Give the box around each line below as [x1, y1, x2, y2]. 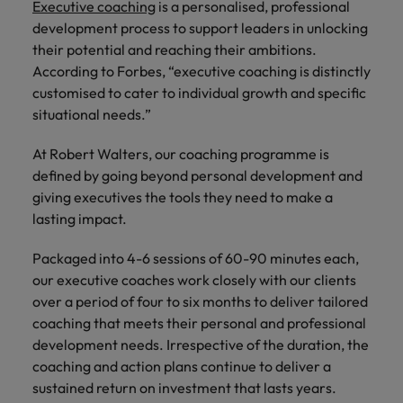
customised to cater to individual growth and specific [32, 84, 366, 102]
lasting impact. [32, 210, 130, 228]
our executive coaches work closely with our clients [32, 271, 356, 289]
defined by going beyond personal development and [32, 166, 363, 184]
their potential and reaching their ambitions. [32, 40, 317, 58]
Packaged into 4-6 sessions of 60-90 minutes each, [32, 249, 359, 267]
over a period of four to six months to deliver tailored [32, 292, 368, 310]
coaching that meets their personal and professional [32, 314, 366, 332]
